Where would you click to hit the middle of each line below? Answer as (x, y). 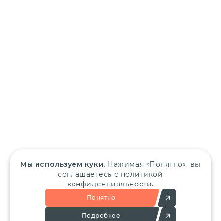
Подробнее (101, 215)
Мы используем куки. (63, 164)
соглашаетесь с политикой (110, 174)
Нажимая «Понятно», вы (153, 164)
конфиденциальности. (110, 184)
